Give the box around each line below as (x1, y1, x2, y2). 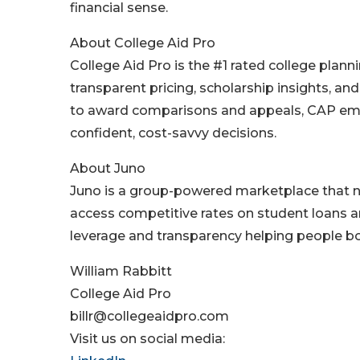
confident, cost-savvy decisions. (70, 125, 276, 141)
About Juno (70, 161, 145, 177)
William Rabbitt (70, 264, 172, 280)
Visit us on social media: (70, 331, 225, 347)
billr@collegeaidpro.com (70, 309, 229, 325)
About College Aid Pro (70, 35, 215, 51)
